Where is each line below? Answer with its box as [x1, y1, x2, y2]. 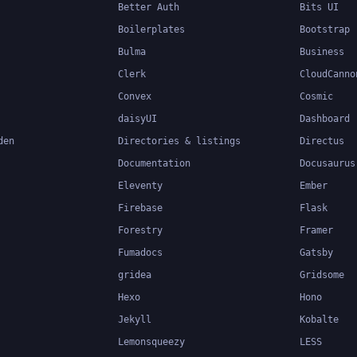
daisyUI [118, 113, 157, 124]
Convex [118, 91, 151, 102]
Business [300, 46, 344, 57]
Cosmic [300, 91, 333, 102]
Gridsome [300, 269, 344, 280]
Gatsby [300, 247, 333, 258]
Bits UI [300, 2, 339, 13]
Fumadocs [118, 247, 163, 258]
